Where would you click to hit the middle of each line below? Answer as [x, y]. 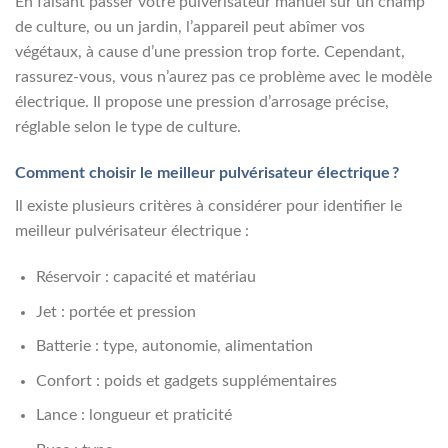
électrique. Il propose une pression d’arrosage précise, [202, 102]
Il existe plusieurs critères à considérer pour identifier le [208, 206]
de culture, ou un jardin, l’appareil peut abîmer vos [190, 27]
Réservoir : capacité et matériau [145, 277]
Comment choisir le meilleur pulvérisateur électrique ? [207, 173]
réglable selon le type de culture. [128, 127]
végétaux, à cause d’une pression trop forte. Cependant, [210, 52]
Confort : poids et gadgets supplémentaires [186, 380]
